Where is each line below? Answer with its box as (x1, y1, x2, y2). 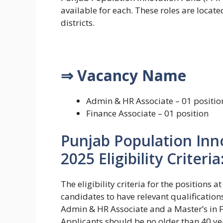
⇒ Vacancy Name (61, 65, 186, 86)
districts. (61, 16, 95, 28)
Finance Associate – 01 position (86, 107, 209, 119)
